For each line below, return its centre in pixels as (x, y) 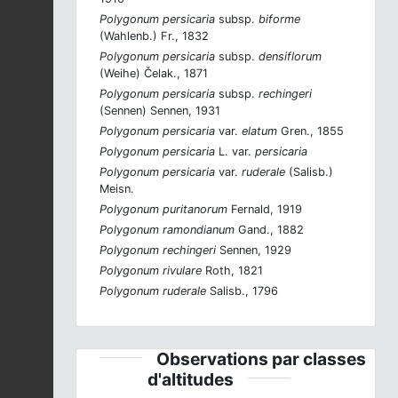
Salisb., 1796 (242, 291)
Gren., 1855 (310, 131)
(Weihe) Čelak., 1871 (154, 73)
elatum (258, 131)
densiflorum (288, 56)
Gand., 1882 (269, 229)
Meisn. (117, 188)
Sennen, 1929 (254, 250)
